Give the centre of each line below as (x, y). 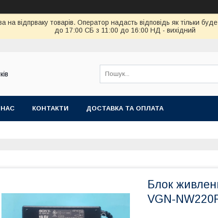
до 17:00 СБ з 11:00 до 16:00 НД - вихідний (125, 30)
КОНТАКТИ (50, 108)
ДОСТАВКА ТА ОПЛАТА (125, 108)
